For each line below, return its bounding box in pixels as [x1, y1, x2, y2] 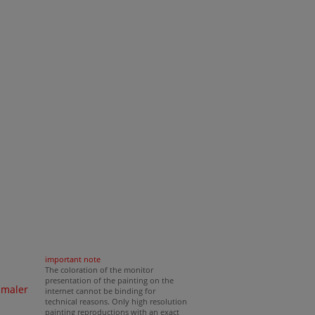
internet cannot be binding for [44, 285, 155, 296]
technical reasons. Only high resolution [44, 296, 187, 307]
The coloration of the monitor [44, 264, 153, 275]
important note [44, 254, 101, 264]
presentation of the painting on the [44, 275, 174, 285]
